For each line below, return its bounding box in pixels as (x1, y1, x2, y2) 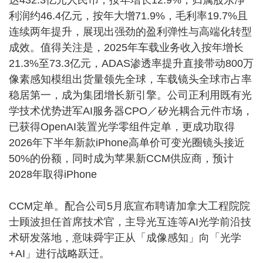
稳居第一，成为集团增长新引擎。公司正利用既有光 (9, 89, 252, 102)
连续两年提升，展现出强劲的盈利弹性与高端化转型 (9, 26, 252, 38)
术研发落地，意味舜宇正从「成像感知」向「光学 (9, 232, 241, 244)
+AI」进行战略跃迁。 (9, 248, 110, 260)
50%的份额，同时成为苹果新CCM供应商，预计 (9, 153, 234, 165)
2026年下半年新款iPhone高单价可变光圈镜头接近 (9, 137, 245, 149)
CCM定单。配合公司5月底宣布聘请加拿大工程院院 (9, 200, 250, 213)
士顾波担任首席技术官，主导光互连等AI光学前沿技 (9, 216, 251, 228)
